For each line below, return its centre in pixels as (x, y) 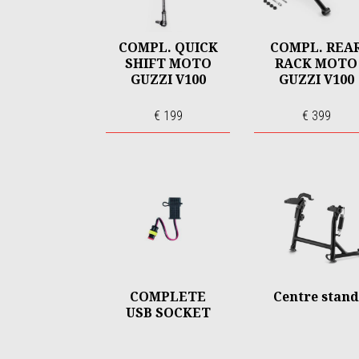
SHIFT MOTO (168, 63)
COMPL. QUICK (168, 47)
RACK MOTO (316, 63)
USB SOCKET (168, 313)
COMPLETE (168, 296)
